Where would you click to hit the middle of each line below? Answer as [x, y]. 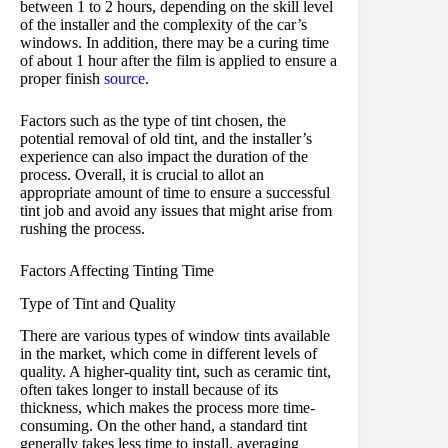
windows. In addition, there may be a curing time [174, 42]
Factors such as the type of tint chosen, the [153, 120]
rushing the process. [82, 228]
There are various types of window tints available [175, 336]
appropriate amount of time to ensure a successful [175, 192]
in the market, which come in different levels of [168, 354]
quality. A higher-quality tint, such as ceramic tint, [175, 372]
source [124, 78]
